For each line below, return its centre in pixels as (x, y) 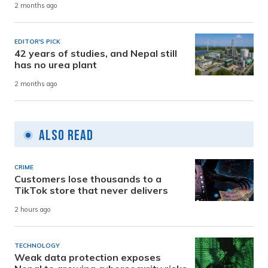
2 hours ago (33, 210)
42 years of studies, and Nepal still (96, 53)
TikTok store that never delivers (91, 190)
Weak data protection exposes (88, 257)
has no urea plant (56, 64)
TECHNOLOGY (37, 245)
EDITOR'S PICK (37, 41)
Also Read (66, 135)
